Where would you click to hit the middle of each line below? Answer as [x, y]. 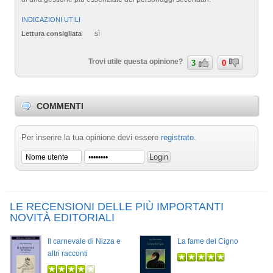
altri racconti [68, 254]
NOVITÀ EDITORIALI [62, 218]
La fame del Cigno [208, 242]
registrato [177, 138]
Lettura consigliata [51, 34]
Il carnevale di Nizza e [84, 242]
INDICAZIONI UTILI [51, 19]
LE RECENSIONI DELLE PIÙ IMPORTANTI [117, 207]
